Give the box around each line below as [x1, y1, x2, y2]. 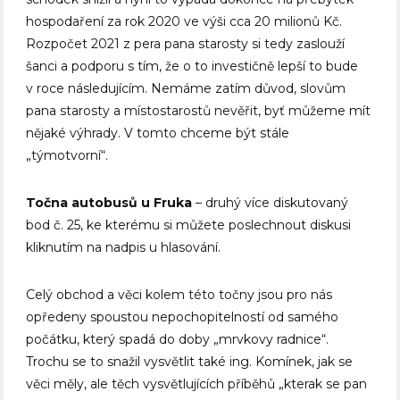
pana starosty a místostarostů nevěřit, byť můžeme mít [26, 103, 371, 120]
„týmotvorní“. [26, 147, 109, 164]
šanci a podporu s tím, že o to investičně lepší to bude [26, 58, 359, 75]
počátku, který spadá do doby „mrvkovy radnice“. [26, 331, 329, 348]
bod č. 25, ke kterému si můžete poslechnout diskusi [26, 217, 352, 234]
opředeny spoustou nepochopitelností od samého [26, 309, 339, 326]
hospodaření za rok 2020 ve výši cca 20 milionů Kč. [26, 13, 343, 30]
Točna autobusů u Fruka [26, 195, 193, 212]
